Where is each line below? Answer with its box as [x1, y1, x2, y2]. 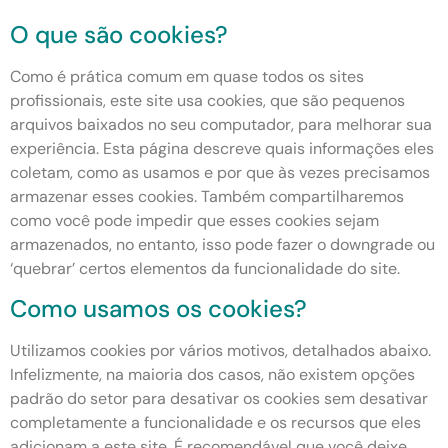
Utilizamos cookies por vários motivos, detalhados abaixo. [10, 340, 431, 362]
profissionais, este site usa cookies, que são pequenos [10, 89, 405, 111]
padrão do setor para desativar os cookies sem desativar [10, 388, 428, 410]
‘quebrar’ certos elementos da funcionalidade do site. [10, 257, 400, 279]
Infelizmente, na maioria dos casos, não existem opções [10, 364, 415, 386]
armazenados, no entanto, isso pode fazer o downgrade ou [10, 233, 435, 255]
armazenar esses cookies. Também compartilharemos [10, 185, 404, 207]
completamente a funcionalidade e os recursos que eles [10, 412, 421, 434]
